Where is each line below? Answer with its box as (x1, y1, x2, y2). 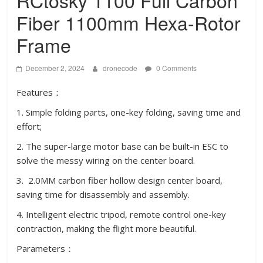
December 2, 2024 (25, 63, 85, 73)
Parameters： (16, 242, 75, 254)
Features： (16, 86, 62, 98)
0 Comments (154, 63, 197, 73)
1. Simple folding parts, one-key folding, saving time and (16, 106, 241, 118)
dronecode (103, 63, 140, 73)
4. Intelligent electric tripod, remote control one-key (16, 208, 227, 220)
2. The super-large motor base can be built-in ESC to (16, 140, 229, 152)
